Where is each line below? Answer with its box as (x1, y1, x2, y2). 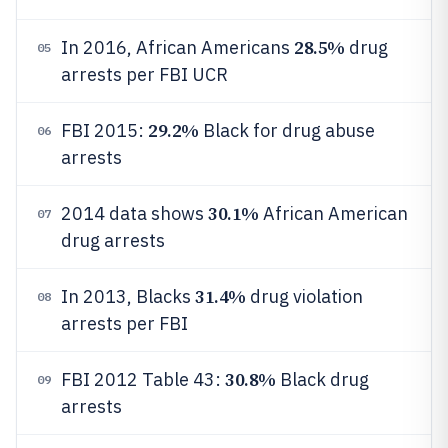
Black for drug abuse (198, 119, 375, 142)
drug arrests (61, 229, 165, 252)
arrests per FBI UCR (61, 63, 228, 86)
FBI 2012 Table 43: (61, 368, 225, 391)
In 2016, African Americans (61, 36, 294, 59)
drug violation (245, 285, 363, 308)
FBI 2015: (61, 119, 148, 142)
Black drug (275, 368, 369, 391)
